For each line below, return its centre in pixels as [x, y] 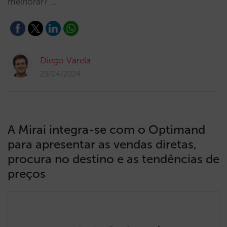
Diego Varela [65, 60]
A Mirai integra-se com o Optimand [106, 129]
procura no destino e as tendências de [113, 159]
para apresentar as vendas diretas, [102, 144]
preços [27, 174]
